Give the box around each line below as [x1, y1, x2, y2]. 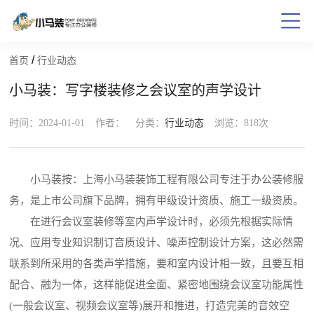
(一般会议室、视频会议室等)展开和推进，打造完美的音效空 [9, 300, 290, 312]
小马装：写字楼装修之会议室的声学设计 [9, 83, 262, 99]
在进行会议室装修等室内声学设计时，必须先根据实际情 [9, 216, 294, 228]
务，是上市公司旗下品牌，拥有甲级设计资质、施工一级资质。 [9, 195, 304, 207]
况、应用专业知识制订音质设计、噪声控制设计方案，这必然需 [9, 237, 304, 249]
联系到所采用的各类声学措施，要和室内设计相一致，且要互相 [9, 258, 304, 270]
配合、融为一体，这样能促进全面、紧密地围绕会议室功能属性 [9, 279, 304, 291]
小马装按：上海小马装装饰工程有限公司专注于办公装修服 [9, 174, 304, 186]
